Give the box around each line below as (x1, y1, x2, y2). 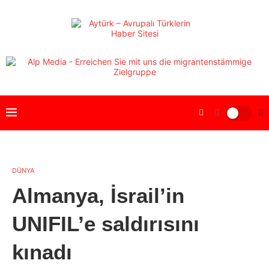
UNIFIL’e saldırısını (12, 212, 199, 235)
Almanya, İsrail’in (12, 184, 184, 207)
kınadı (12, 240, 72, 264)
